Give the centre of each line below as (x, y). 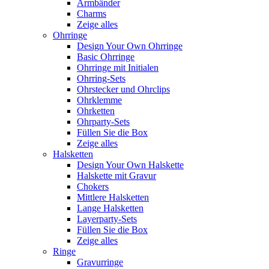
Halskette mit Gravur (116, 176)
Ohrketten (96, 111)
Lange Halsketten (110, 208)
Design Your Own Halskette (130, 165)
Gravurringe (100, 262)
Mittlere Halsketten (113, 197)
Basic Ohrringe (106, 57)
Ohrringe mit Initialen (118, 68)
